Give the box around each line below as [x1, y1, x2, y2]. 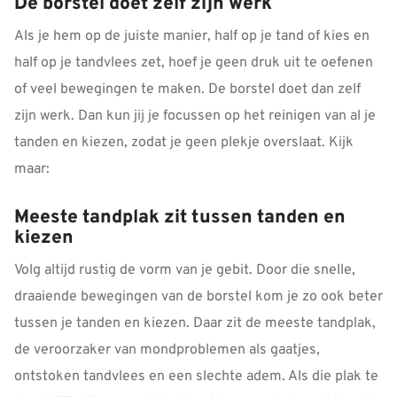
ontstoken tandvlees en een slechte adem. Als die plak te [14, 368, 378, 386]
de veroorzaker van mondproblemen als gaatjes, [14, 341, 320, 360]
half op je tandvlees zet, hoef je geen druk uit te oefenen [14, 53, 373, 72]
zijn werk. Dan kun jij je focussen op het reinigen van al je [14, 106, 376, 125]
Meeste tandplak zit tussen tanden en [14, 206, 346, 230]
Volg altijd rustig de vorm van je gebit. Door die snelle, [14, 261, 355, 280]
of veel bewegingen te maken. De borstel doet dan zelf [14, 80, 361, 98]
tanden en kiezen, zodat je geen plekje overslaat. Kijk [14, 133, 354, 152]
